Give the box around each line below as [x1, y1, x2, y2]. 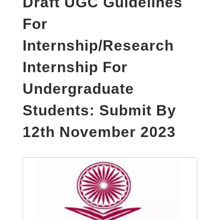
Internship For [23, 58, 128, 75]
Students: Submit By [23, 102, 176, 118]
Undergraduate [23, 80, 134, 97]
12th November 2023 [23, 123, 176, 140]
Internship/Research [23, 37, 174, 54]
